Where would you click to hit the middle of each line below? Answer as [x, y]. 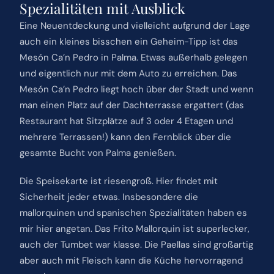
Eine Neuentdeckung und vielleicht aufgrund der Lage [135, 25]
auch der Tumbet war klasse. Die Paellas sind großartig [136, 244]
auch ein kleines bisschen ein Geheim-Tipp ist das [128, 41]
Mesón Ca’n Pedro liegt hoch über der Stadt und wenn [136, 89]
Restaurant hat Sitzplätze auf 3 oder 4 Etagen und [126, 121]
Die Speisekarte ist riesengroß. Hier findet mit [118, 181]
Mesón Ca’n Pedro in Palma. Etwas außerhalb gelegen [133, 57]
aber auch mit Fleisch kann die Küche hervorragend [131, 260]
